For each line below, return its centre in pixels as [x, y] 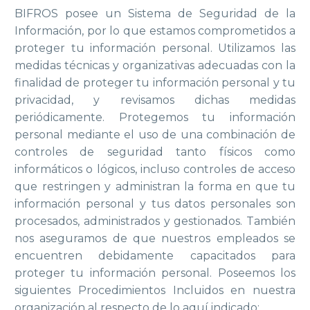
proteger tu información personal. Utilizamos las [155, 48]
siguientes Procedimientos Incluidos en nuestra [155, 291]
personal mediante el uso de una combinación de [155, 135]
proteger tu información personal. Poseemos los [155, 273]
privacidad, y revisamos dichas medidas [155, 100]
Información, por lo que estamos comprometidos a [155, 31]
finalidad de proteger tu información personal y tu [155, 83]
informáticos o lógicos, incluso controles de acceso [155, 170]
